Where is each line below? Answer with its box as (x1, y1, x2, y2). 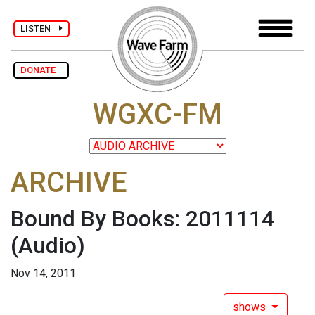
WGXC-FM (93, 98, 222, 131)
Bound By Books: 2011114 (11, 205, 274, 233)
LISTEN (20, 22, 59, 34)
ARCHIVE (11, 166, 127, 200)
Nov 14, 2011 (11, 266, 76, 281)
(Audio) (11, 232, 85, 259)
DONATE (20, 65, 62, 75)
